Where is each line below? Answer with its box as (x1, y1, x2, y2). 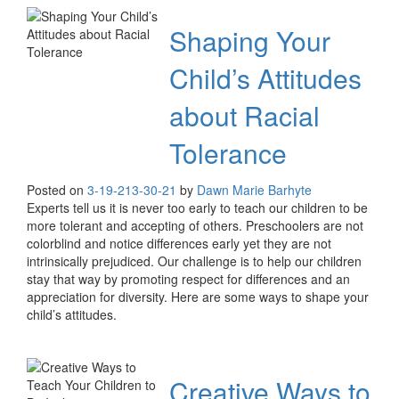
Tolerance (169, 134, 287, 173)
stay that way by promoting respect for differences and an (27, 270, 350, 289)
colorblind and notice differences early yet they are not (27, 234, 331, 253)
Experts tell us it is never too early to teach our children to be (27, 199, 368, 217)
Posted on (27, 181, 87, 199)
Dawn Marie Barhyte (197, 181, 312, 199)
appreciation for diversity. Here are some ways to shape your (27, 288, 369, 306)
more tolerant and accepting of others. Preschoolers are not (27, 216, 363, 235)
